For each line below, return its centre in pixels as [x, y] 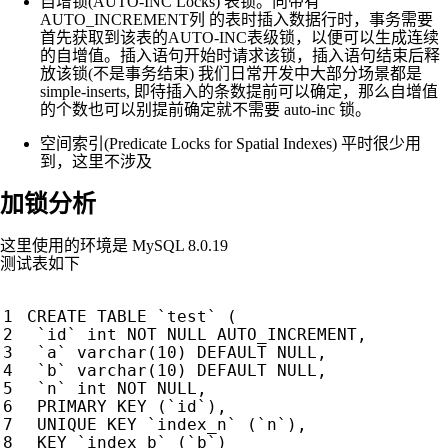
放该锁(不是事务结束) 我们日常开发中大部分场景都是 [231, 73]
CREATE [57, 317]
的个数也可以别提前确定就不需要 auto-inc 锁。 [205, 109]
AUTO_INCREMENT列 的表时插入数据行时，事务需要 [236, 19]
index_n [192, 425]
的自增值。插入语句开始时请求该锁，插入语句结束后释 [240, 55]
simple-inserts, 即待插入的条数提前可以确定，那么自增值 [239, 91]
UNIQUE [67, 425]
